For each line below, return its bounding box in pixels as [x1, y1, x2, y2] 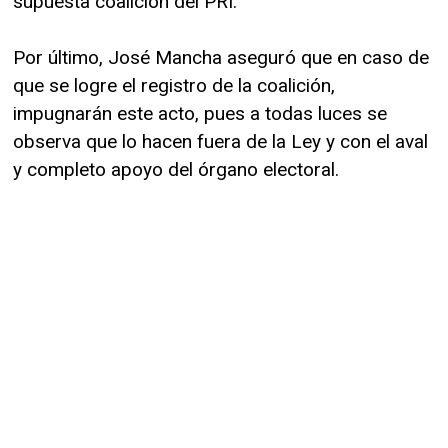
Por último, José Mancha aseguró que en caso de [13, 45, 429, 69]
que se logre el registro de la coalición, [13, 73, 335, 97]
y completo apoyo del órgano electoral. [13, 157, 339, 181]
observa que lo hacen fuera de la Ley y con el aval [13, 129, 428, 153]
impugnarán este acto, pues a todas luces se [13, 101, 387, 125]
